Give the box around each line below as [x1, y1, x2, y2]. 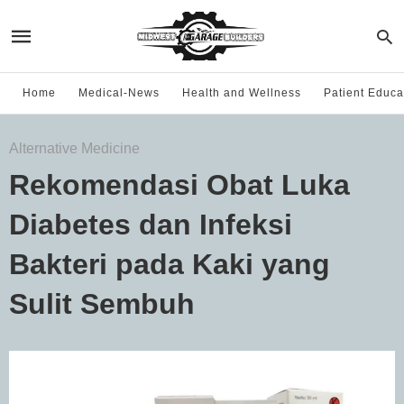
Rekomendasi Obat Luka [9, 169, 350, 201]
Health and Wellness [182, 87, 301, 99]
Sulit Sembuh [9, 288, 195, 320]
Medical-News [78, 87, 160, 99]
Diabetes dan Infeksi [9, 208, 292, 241]
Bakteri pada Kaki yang [9, 248, 330, 280]
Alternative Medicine [9, 141, 140, 156]
